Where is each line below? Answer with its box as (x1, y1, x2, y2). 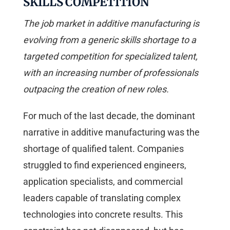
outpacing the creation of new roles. (23, 83, 169, 94)
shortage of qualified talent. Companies (23, 143, 184, 154)
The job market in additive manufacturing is (23, 17, 199, 29)
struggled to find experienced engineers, (23, 159, 186, 170)
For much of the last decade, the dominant (23, 110, 195, 121)
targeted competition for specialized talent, (23, 50, 198, 62)
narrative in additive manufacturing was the (23, 126, 200, 138)
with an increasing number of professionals (23, 67, 198, 78)
